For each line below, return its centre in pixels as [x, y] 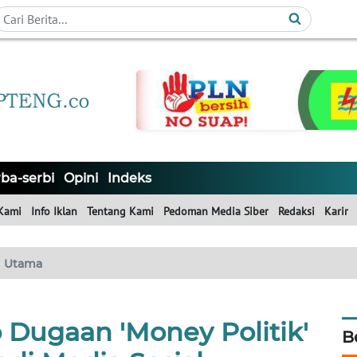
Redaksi [296, 212]
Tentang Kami [120, 212]
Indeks [129, 178]
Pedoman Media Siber [216, 212]
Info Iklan [54, 212]
